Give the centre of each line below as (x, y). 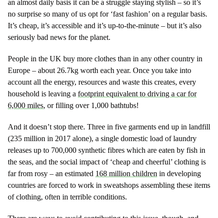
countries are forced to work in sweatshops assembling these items (109, 185)
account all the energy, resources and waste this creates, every (102, 82)
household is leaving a (43, 94)
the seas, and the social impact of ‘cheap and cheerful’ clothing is (107, 162)
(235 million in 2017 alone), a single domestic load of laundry (102, 138)
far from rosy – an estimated (52, 173)
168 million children (126, 173)
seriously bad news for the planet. (59, 37)
